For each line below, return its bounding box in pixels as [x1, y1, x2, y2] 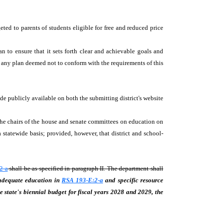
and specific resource [103, 176, 164, 184]
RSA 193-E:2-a [62, 176, 103, 184]
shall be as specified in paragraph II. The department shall [7, 165, 164, 172]
